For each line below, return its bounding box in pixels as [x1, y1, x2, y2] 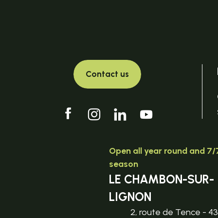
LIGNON [109, 189, 152, 204]
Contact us [86, 69, 129, 79]
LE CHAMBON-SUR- [109, 172, 215, 186]
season [109, 158, 139, 169]
